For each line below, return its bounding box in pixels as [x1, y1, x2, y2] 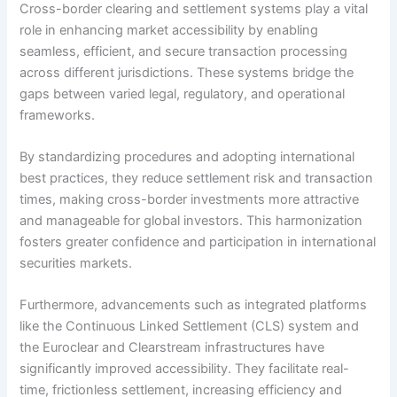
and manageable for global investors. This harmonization [19, 213, 363, 229]
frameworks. [19, 106, 96, 123]
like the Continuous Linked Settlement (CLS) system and [19, 318, 360, 335]
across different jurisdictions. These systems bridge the [19, 64, 354, 81]
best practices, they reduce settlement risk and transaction [19, 170, 374, 186]
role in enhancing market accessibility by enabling [19, 21, 319, 38]
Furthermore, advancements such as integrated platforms [19, 297, 368, 314]
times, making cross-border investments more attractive [19, 191, 360, 207]
